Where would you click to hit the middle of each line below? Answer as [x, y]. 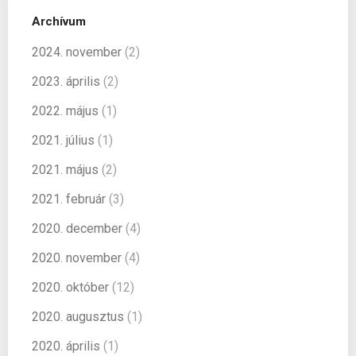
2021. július [63, 140]
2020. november [77, 257]
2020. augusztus [78, 316]
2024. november [77, 52]
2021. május [65, 169]
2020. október [70, 287]
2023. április [66, 81]
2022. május [65, 110]
